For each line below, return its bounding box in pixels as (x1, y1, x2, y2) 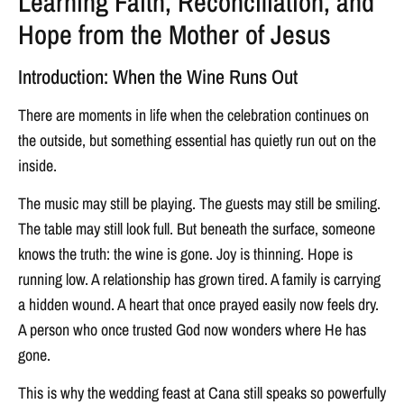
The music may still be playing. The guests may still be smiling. (18, 192, 381, 216)
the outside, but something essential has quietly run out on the (18, 128, 376, 151)
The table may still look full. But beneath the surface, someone (18, 217, 375, 241)
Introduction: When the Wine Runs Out (18, 62, 298, 90)
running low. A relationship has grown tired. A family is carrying (18, 268, 381, 291)
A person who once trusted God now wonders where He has (18, 318, 366, 342)
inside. (18, 153, 57, 177)
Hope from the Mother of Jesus (18, 15, 331, 52)
